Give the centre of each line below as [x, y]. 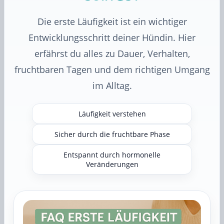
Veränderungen [112, 164]
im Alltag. [112, 85]
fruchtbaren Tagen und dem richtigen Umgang [112, 69]
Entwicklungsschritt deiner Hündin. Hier [112, 37]
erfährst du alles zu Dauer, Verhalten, [112, 53]
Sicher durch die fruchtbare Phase [112, 134]
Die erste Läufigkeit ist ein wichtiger [112, 21]
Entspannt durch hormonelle [112, 155]
